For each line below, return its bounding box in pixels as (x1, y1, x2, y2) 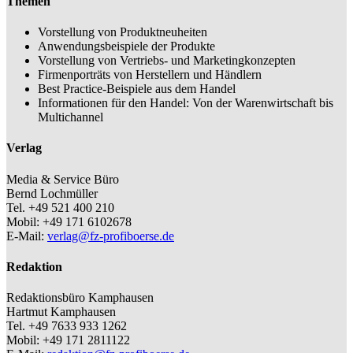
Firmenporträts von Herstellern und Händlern (38, 68, 262, 82)
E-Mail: (6, 229, 47, 243)
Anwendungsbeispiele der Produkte (38, 39, 215, 54)
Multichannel (38, 110, 103, 124)
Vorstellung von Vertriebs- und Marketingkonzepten (38, 54, 295, 68)
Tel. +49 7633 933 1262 (6, 319, 127, 333)
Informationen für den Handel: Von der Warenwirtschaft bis (38, 96, 333, 110)
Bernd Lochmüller (6, 186, 98, 200)
